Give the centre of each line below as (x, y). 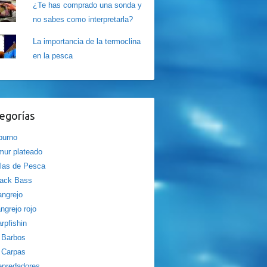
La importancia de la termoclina (87, 41)
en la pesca (53, 56)
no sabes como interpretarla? (83, 19)
